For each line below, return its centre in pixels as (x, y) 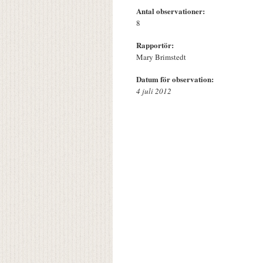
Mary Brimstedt (161, 57)
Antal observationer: (172, 11)
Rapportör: (156, 45)
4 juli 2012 (154, 91)
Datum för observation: (176, 79)
